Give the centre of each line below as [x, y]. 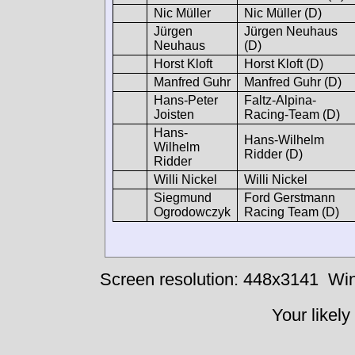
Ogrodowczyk [192, 212]
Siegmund [183, 197]
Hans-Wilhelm [284, 139]
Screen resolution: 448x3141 [209, 280]
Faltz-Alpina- [280, 100]
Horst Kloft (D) [284, 63]
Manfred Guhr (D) [293, 82]
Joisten [174, 114]
